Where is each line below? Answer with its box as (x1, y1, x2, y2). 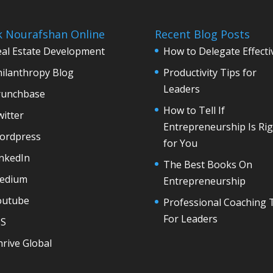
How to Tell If (163, 103, 225, 117)
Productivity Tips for (163, 65, 257, 79)
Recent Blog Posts (154, 26, 250, 41)
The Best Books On (163, 157, 252, 171)
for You (163, 136, 197, 150)
